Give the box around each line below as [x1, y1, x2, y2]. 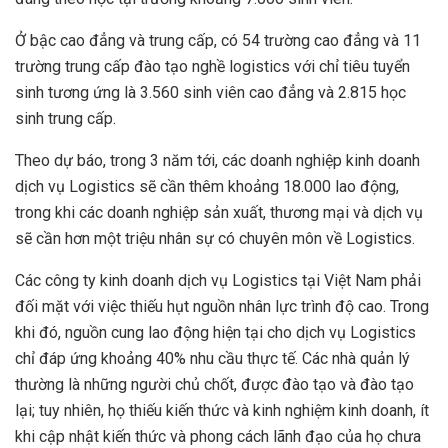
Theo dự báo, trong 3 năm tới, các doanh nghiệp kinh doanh [15, 151, 420, 171]
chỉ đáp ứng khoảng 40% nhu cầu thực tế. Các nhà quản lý [15, 349, 410, 369]
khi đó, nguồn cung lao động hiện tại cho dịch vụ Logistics [15, 323, 416, 343]
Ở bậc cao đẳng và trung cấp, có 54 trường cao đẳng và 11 [15, 31, 421, 51]
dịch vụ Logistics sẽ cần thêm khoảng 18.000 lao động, [15, 177, 399, 197]
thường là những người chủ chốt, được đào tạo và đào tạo [15, 375, 414, 395]
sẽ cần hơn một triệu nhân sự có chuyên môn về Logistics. [15, 229, 415, 249]
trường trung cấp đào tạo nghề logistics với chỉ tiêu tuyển [15, 57, 410, 77]
